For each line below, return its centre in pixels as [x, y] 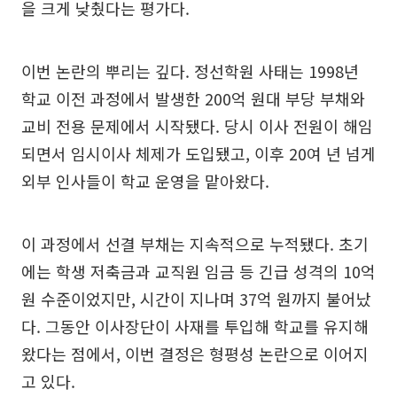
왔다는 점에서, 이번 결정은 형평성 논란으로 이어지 [195, 354]
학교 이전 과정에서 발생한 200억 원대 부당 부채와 [193, 99]
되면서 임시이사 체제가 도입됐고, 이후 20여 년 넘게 [198, 154]
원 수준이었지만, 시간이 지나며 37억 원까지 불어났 [196, 299]
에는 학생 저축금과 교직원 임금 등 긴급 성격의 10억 [198, 272]
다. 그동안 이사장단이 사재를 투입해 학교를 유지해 [195, 327]
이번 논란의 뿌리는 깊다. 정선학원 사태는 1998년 [190, 71]
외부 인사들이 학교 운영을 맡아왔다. [145, 181]
